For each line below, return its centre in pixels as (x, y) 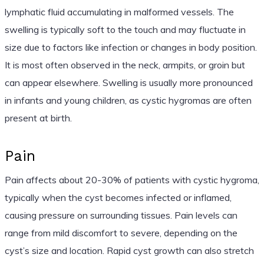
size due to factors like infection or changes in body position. (131, 47)
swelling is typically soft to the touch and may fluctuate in (125, 29)
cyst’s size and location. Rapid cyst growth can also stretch (129, 250)
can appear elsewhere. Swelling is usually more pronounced (128, 82)
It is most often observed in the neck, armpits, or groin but (125, 65)
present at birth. (38, 118)
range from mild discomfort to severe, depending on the (121, 232)
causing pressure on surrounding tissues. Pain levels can (121, 215)
